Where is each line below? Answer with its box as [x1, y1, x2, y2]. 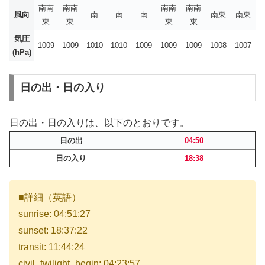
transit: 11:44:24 [18, 241, 85, 252]
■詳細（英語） [18, 192, 81, 202]
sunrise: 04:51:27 [18, 208, 91, 219]
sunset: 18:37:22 [18, 225, 88, 235]
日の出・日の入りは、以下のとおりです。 [9, 117, 189, 128]
